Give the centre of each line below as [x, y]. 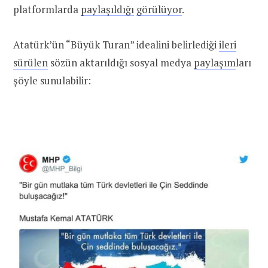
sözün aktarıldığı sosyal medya [121, 62]
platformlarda [47, 10]
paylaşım [215, 62]
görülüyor [159, 10]
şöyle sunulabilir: [52, 80]
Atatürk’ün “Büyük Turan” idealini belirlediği [116, 44]
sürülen [31, 62]
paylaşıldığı [107, 10]
